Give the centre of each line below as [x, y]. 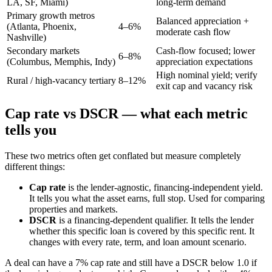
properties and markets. [73, 209]
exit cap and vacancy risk [204, 86]
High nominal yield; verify [207, 75]
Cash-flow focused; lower [206, 51]
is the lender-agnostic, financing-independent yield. [164, 187]
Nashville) [26, 38]
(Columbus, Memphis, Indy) [61, 62]
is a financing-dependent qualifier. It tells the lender [155, 220]
